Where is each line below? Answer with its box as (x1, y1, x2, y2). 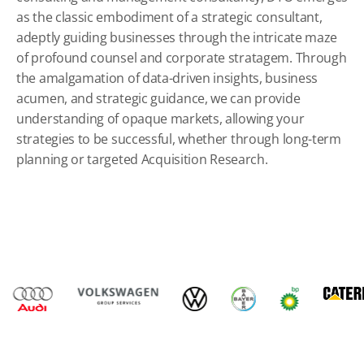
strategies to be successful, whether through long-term (16, 130, 341, 148)
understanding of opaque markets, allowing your (16, 110, 305, 128)
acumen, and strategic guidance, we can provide (16, 89, 301, 107)
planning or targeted (16, 150, 141, 168)
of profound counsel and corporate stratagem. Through (16, 49, 347, 67)
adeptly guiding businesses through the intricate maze (16, 28, 338, 46)
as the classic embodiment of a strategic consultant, (16, 8, 323, 26)
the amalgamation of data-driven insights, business (16, 69, 318, 87)
